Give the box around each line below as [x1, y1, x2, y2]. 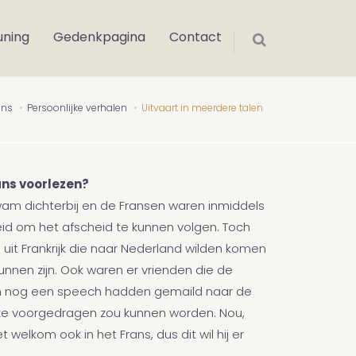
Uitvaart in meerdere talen [141, 104, 263, 114]
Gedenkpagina [53, 32, 145, 44]
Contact [169, 32, 222, 44]
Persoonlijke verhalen [27, 104, 127, 114]
